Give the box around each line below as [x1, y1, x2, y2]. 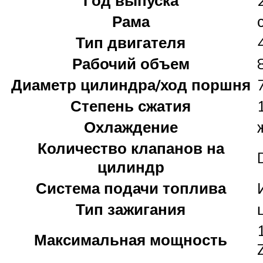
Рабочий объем [72, 53, 190, 73]
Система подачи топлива [35, 178, 226, 197]
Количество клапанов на [37, 138, 224, 157]
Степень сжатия [70, 96, 191, 115]
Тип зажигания [76, 199, 186, 218]
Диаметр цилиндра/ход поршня [11, 75, 251, 94]
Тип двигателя [76, 32, 186, 52]
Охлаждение [83, 117, 178, 136]
